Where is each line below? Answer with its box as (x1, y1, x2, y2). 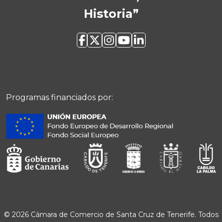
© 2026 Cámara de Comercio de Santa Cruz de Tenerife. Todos (3, 210, 219, 220)
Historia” (83, 6, 139, 21)
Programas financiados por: (6, 93, 113, 103)
